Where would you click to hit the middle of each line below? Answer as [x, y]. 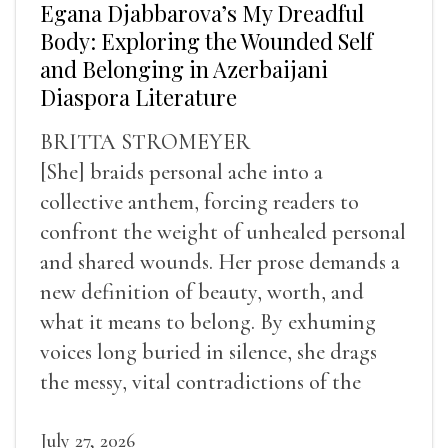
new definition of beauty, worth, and [202, 291]
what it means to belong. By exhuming [208, 321]
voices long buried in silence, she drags [208, 351]
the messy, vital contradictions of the [200, 381]
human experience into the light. [183, 411]
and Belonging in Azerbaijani [184, 68]
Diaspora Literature [138, 96]
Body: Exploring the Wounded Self [206, 40]
